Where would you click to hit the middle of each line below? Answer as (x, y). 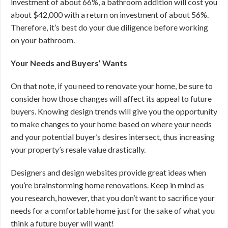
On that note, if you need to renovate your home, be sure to (112, 86)
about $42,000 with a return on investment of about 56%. (110, 15)
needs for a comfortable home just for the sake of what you (113, 210)
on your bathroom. (43, 40)
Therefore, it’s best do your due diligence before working (109, 27)
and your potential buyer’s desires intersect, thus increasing (113, 137)
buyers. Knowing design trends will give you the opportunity (114, 111)
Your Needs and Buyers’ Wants (69, 63)
